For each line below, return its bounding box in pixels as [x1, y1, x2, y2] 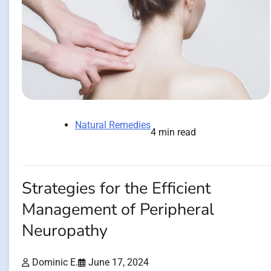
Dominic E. [32, 256, 78, 268]
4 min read [151, 126, 196, 139]
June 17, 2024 [88, 256, 149, 268]
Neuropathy [22, 220, 108, 243]
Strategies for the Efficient [22, 177, 211, 200]
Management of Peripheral [22, 198, 214, 221]
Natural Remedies [75, 119, 151, 131]
